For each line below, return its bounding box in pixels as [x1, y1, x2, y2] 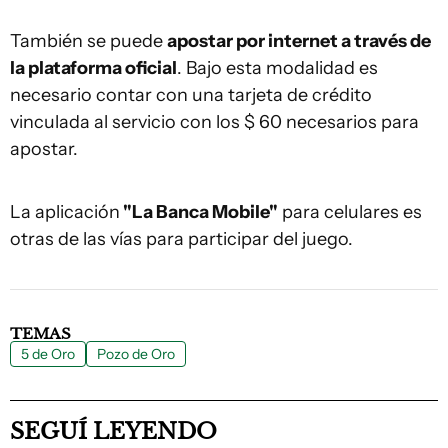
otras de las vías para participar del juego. [10, 227, 353, 250]
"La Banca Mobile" [120, 200, 278, 223]
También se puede [10, 29, 167, 52]
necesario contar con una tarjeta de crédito [10, 83, 372, 106]
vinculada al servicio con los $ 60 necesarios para [10, 110, 419, 133]
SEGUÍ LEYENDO [10, 417, 217, 445]
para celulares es [278, 200, 422, 223]
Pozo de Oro [97, 344, 175, 363]
